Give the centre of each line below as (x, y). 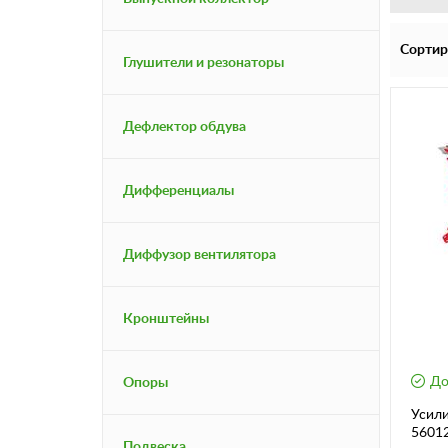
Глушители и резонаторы (203, 62)
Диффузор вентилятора (199, 254)
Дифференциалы (178, 190)
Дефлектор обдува (184, 126)
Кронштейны (166, 318)
